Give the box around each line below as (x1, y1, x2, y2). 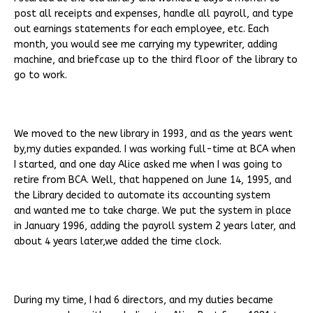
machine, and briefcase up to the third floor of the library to (14, 54, 298, 66)
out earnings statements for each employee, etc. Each (14, 23, 269, 36)
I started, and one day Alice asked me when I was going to (14, 159, 282, 171)
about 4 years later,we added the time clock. (14, 235, 221, 248)
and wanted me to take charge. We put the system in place (14, 205, 291, 217)
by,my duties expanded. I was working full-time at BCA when (14, 143, 296, 156)
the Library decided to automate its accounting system (14, 189, 270, 202)
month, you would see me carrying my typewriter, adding (14, 38, 277, 51)
